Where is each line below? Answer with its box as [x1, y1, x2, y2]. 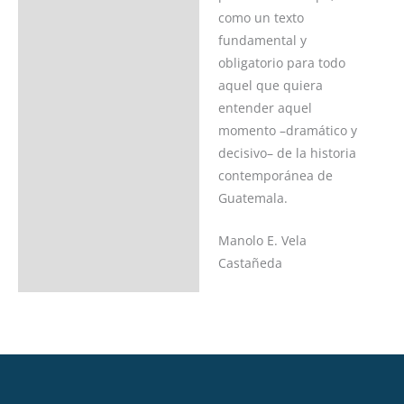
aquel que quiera [217, 77, 323, 94]
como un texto [217, 9, 304, 26]
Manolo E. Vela [217, 231, 307, 249]
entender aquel [217, 99, 312, 116]
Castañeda [217, 253, 282, 271]
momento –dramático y [217, 122, 357, 139]
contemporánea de [217, 167, 333, 184]
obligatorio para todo [217, 54, 345, 71]
